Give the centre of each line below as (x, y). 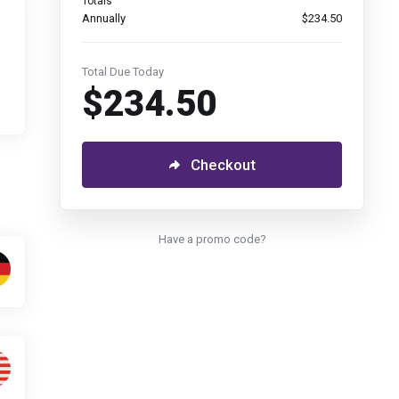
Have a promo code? (212, 239)
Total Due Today (123, 72)
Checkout (223, 165)
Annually (104, 18)
